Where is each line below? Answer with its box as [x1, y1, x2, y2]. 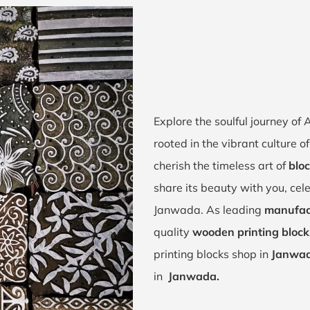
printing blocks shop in [154, 247, 271, 261]
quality [154, 225, 192, 239]
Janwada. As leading [154, 203, 264, 217]
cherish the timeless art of [154, 158, 289, 172]
